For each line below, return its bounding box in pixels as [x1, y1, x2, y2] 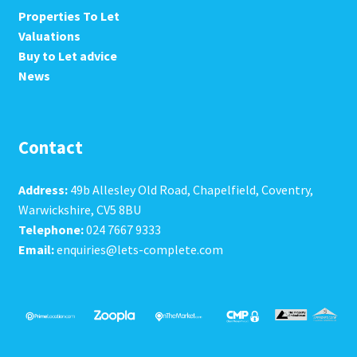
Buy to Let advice [18, 47, 117, 64]
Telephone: [18, 221, 84, 237]
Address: [18, 181, 68, 198]
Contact [18, 136, 83, 159]
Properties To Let [18, 7, 120, 24]
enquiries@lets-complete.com [53, 241, 223, 257]
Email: [18, 241, 54, 257]
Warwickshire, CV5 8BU [18, 201, 141, 218]
